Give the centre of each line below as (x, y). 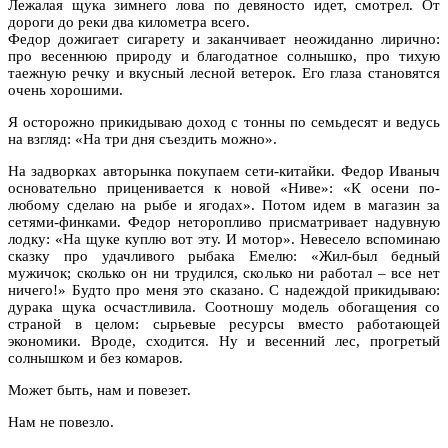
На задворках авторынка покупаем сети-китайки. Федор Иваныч (224, 170)
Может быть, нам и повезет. (99, 389)
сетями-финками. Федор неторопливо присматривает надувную (224, 221)
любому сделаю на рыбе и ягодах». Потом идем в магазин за (224, 204)
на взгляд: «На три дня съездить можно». (142, 138)
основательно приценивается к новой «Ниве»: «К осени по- (224, 187)
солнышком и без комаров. (95, 357)
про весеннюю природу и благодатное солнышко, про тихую (224, 55)
